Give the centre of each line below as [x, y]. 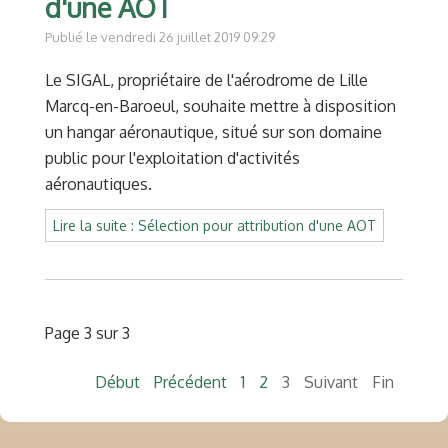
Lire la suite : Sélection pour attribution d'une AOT [214, 226]
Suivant [330, 382]
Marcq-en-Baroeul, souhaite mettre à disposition [220, 106]
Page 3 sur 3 [87, 333]
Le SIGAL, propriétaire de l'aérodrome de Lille [206, 80]
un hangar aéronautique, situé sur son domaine [213, 132]
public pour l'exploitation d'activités [172, 158]
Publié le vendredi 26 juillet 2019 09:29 [160, 37]
